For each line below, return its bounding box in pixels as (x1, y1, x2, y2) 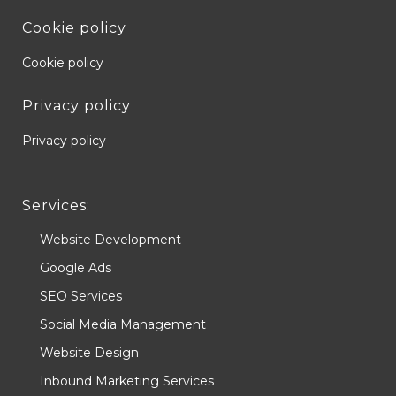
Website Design (40, 344, 139, 361)
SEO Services (40, 287, 122, 304)
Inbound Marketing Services (40, 372, 214, 389)
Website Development (40, 231, 181, 247)
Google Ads (40, 259, 111, 276)
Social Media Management (40, 316, 206, 332)
